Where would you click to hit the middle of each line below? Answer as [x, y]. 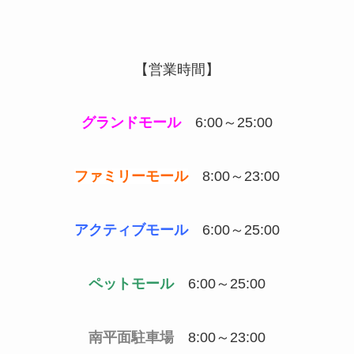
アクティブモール [131, 230]
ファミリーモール [131, 177]
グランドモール [131, 123]
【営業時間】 [177, 69]
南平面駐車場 [131, 337]
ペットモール [131, 283]
